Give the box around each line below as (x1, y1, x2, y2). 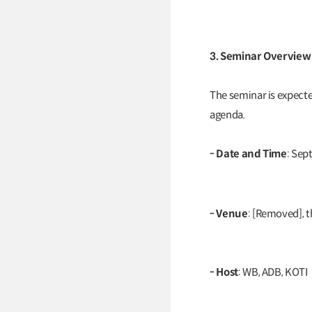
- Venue (210, 207, 248, 220)
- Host (210, 265, 238, 279)
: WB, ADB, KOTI (237, 265, 308, 279)
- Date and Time (210, 147, 287, 160)
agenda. (210, 108, 245, 121)
